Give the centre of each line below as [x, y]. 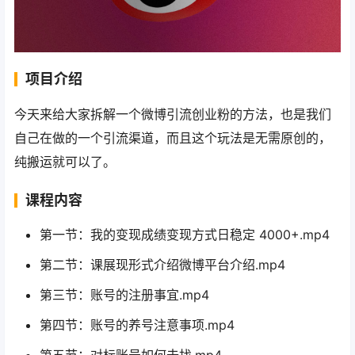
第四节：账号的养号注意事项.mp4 [137, 325]
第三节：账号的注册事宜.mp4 [124, 295]
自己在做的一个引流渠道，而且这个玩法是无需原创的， [173, 138]
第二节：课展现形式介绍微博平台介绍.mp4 [162, 265]
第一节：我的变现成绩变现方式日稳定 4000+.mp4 [185, 235]
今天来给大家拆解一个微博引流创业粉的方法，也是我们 [173, 115]
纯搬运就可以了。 [65, 162]
